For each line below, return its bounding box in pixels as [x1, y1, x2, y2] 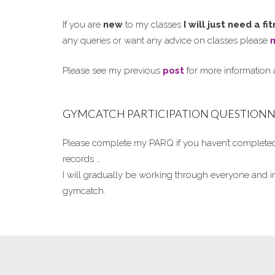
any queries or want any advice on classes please [63, 35, 270, 46]
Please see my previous [63, 64, 163, 76]
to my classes [123, 19, 184, 30]
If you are [63, 19, 103, 30]
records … [63, 153, 101, 165]
